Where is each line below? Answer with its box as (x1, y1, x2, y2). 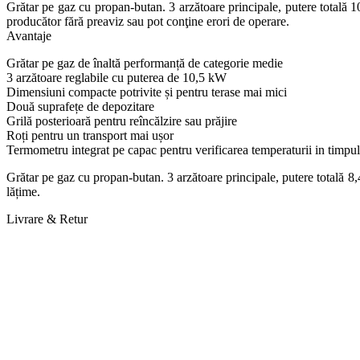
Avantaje (6, 29, 51, 43)
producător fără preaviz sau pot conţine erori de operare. (6, 14, 289, 29)
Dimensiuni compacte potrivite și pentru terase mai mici (6, 85, 287, 100)
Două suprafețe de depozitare (6, 100, 154, 114)
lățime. (6, 185, 40, 199)
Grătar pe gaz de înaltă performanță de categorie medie (6, 56, 283, 71)
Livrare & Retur (6, 212, 88, 227)
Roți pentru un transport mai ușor (6, 129, 174, 143)
